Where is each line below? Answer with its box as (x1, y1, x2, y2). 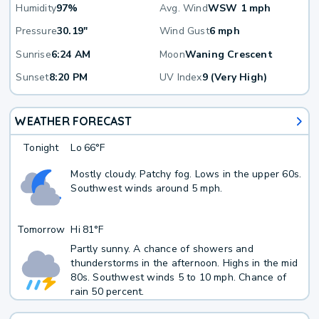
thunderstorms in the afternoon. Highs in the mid (70, 256, 298, 271)
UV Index (159, 70, 202, 85)
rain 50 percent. (70, 285, 145, 299)
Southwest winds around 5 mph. (70, 182, 223, 196)
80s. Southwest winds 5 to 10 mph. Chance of (70, 271, 287, 285)
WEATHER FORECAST (14, 114, 132, 129)
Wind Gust (159, 24, 209, 38)
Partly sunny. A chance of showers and (70, 242, 253, 256)
